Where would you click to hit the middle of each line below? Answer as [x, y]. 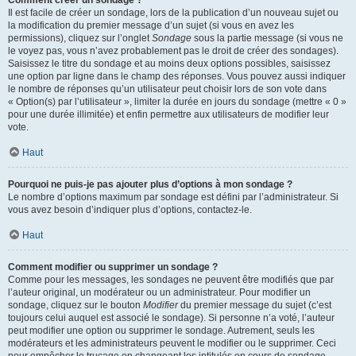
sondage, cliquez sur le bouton [75, 305]
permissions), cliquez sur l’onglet [80, 38]
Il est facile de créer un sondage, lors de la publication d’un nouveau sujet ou [173, 13]
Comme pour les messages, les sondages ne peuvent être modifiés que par [171, 280]
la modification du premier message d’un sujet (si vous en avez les [151, 25]
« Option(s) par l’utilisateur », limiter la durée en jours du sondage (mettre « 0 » [177, 102]
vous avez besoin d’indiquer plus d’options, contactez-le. [130, 210]
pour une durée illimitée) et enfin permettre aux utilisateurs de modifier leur [168, 114]
